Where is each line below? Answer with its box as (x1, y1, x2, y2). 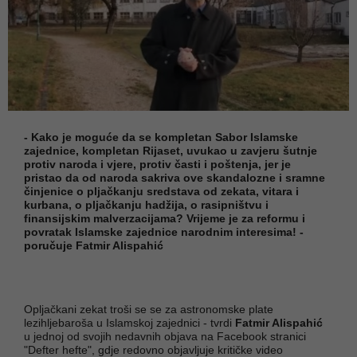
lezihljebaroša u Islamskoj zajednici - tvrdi (24, 316, 235, 329)
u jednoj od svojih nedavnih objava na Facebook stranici (24, 329, 306, 343)
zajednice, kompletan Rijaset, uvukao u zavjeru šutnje (24, 143, 317, 157)
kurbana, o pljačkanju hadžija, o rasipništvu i (24, 198, 269, 211)
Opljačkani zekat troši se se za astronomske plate (24, 302, 273, 316)
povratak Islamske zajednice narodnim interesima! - (24, 225, 304, 238)
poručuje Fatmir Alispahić (24, 238, 163, 252)
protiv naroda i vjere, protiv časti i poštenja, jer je (24, 157, 291, 171)
